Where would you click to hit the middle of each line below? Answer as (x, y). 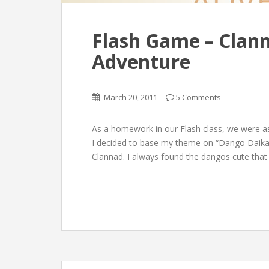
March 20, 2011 (131, 97)
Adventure (141, 62)
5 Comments (198, 97)
